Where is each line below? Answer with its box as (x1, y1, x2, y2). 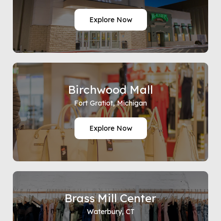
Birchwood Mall (68, 82, 153, 97)
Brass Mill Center (65, 191, 156, 205)
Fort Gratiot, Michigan (74, 99, 147, 108)
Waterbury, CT (86, 207, 135, 216)
